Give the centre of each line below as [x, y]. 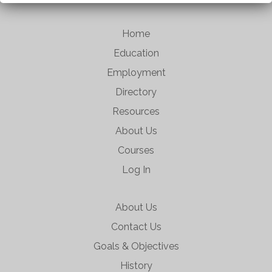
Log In [136, 169]
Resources [136, 111]
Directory [136, 92]
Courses [136, 150]
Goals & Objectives [136, 246]
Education [136, 53]
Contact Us [136, 226]
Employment [136, 72]
